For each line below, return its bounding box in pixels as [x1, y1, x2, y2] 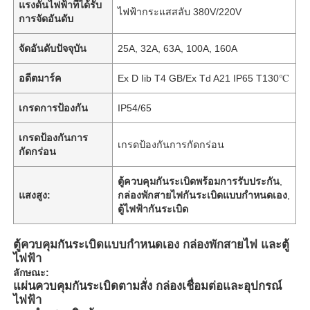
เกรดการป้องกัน [19, 102, 89, 113]
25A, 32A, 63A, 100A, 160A [118, 42, 238, 54]
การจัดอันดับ [19, 12, 74, 24]
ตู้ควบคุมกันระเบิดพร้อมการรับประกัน [118, 175, 280, 187]
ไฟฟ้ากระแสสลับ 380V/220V [118, 6, 242, 17]
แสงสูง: [19, 189, 51, 201]
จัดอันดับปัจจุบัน [19, 42, 87, 54]
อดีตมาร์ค [19, 72, 62, 84]
